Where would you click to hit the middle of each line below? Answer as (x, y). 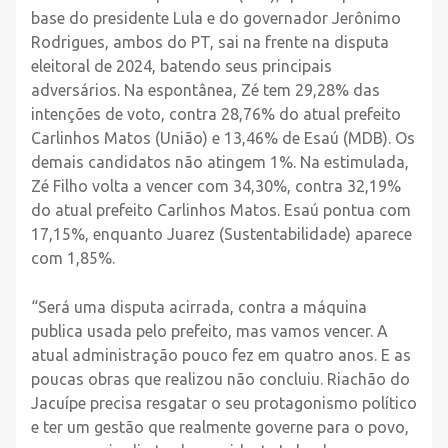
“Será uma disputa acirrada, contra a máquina (199, 306)
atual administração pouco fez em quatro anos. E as (221, 354)
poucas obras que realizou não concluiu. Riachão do (220, 378)
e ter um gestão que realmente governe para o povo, (220, 426)
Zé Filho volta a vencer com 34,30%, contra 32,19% (216, 185)
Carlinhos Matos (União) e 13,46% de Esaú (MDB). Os (223, 137)
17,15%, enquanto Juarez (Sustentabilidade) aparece (221, 233)
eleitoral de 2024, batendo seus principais (181, 65)
